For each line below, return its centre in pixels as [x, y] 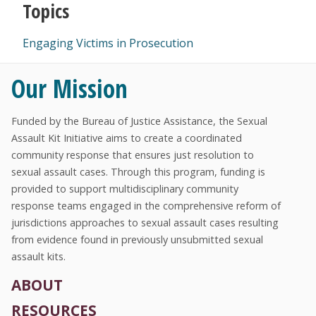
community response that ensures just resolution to [133, 155]
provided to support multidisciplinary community [125, 189]
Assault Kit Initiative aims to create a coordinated [127, 138]
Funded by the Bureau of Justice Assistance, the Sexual [139, 121]
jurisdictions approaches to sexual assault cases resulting [145, 223]
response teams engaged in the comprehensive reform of [146, 206]
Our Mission [69, 88]
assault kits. [38, 256]
